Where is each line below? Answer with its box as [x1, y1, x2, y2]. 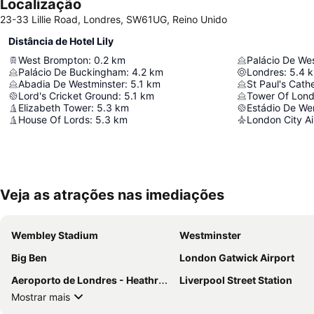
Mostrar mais [11, 290, 70, 303]
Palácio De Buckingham [18, 66, 126, 78]
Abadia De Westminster [18, 78, 125, 90]
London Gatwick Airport [179, 252, 294, 264]
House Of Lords [18, 114, 90, 126]
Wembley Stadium [11, 229, 98, 242]
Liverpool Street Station [179, 274, 292, 287]
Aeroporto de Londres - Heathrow [11, 274, 158, 287]
